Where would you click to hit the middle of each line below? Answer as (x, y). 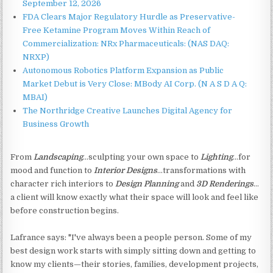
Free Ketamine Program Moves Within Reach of (117, 30)
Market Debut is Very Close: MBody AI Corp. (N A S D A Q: (135, 83)
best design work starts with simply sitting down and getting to (133, 250)
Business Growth (56, 124)
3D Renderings (225, 183)
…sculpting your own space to (142, 157)
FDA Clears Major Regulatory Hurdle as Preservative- (129, 16)
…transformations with (202, 170)
